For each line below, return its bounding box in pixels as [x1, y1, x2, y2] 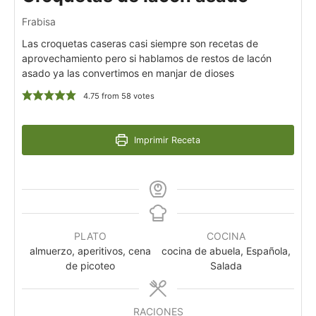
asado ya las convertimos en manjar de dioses [22, 66, 234, 79]
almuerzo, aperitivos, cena [29, 244, 151, 257]
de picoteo [65, 259, 115, 272]
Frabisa [22, 15, 56, 28]
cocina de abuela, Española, [162, 244, 291, 257]
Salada [210, 259, 242, 272]
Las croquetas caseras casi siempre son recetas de [22, 37, 258, 49]
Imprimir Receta [130, 134, 200, 145]
